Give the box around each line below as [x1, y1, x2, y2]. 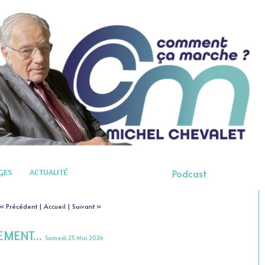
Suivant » [72, 202, 101, 211]
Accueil [44, 202, 66, 211]
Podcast [172, 167, 207, 180]
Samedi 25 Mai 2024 [44, 234, 103, 243]
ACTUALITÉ [29, 167, 67, 177]
